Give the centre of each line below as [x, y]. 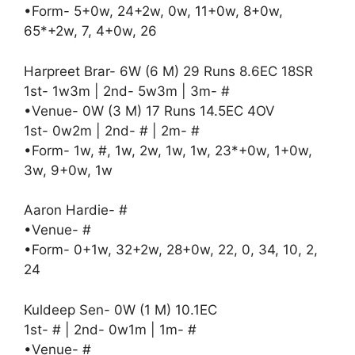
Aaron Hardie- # [76, 210]
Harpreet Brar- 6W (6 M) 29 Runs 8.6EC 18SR [168, 71]
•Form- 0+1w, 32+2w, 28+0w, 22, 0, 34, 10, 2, [171, 250]
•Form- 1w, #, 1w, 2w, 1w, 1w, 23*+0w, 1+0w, [168, 150]
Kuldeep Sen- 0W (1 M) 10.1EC [120, 309]
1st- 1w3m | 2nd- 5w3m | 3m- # [127, 91]
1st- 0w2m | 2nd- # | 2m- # [116, 130]
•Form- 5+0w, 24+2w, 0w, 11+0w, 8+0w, [153, 11]
